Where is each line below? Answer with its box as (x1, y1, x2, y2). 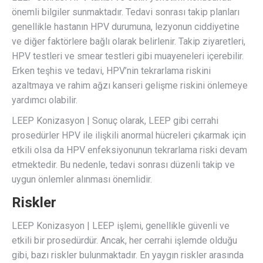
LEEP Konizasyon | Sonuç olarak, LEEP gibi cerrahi (12, 114, 218, 126)
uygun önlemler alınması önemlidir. (12, 173, 152, 185)
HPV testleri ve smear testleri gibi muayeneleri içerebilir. (12, 50, 244, 62)
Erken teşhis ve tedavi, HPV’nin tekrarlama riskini (12, 65, 211, 76)
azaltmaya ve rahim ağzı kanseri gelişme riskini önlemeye (12, 79, 248, 91)
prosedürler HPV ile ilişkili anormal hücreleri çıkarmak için (12, 129, 246, 141)
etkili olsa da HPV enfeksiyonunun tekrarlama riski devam (12, 144, 247, 156)
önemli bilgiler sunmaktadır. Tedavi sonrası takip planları (12, 6, 240, 18)
